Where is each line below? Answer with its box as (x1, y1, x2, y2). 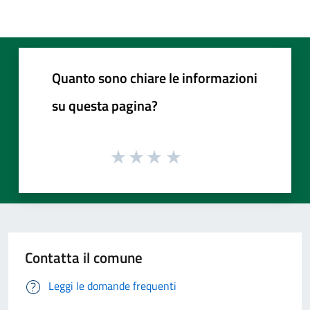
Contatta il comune (25, 246, 143, 269)
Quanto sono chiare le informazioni (52, 66, 257, 89)
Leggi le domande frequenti (48, 277, 176, 295)
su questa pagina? (52, 94, 158, 116)
